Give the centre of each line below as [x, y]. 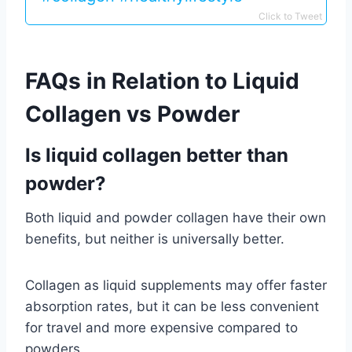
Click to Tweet [290, 16]
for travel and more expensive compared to [161, 328]
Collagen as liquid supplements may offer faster [176, 286]
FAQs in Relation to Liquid [162, 81]
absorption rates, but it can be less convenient [172, 307]
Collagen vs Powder [132, 114]
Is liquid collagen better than [157, 156]
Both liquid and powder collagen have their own [176, 218]
